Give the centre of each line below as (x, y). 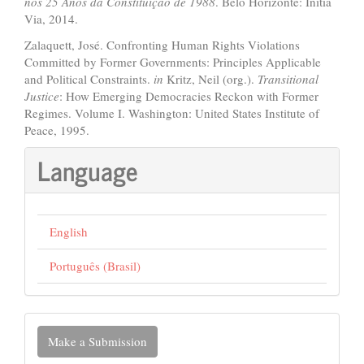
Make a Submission (97, 341)
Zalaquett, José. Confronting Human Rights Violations (162, 44)
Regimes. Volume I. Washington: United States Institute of (172, 113)
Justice (42, 95)
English (69, 231)
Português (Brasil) (95, 265)
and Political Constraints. (89, 78)
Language (88, 170)
